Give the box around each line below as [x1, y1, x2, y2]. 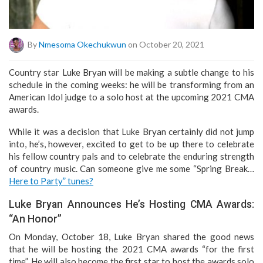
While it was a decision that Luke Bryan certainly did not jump [9, 126, 254, 137]
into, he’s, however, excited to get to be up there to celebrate [9, 138, 254, 149]
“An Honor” [9, 213, 62, 225]
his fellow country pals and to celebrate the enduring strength [9, 150, 254, 161]
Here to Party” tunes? [9, 175, 93, 186]
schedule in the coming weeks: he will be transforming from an [9, 79, 254, 90]
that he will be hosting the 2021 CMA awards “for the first [9, 243, 254, 254]
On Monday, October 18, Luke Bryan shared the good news [9, 231, 254, 242]
